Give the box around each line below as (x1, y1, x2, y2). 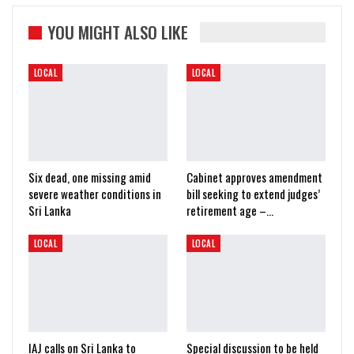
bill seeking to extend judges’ (186, 185, 320, 203)
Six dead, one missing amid (28, 168, 151, 186)
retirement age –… (186, 201, 273, 220)
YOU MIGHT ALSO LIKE (47, 19, 188, 44)
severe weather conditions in (28, 185, 161, 203)
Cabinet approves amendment (186, 168, 322, 186)
